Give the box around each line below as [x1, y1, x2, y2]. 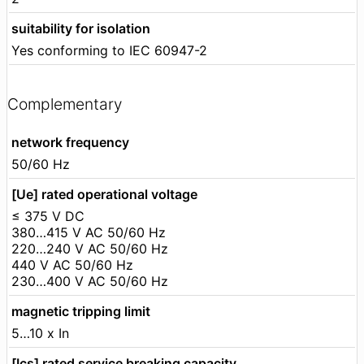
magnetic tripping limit [11, 302, 150, 319]
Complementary [7, 94, 122, 115]
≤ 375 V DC [11, 207, 84, 224]
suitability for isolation [11, 19, 150, 37]
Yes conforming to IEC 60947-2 [11, 41, 207, 58]
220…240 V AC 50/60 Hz [11, 240, 168, 257]
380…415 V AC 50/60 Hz [11, 223, 166, 240]
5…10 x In [11, 324, 69, 341]
